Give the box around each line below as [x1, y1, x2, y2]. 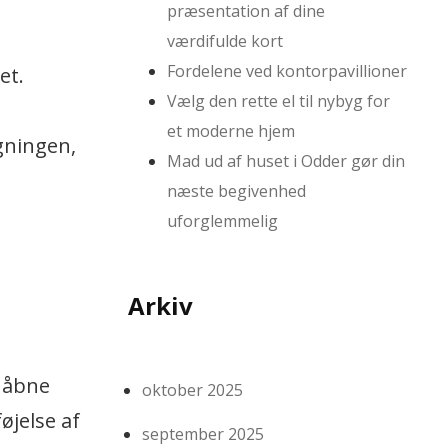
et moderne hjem [167, 120, 296, 143]
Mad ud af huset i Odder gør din [167, 150, 406, 173]
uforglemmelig [167, 210, 279, 233]
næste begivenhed [167, 180, 307, 203]
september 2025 [142, 423, 265, 446]
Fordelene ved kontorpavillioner [167, 60, 408, 83]
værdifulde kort [167, 30, 284, 53]
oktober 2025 [142, 379, 244, 402]
